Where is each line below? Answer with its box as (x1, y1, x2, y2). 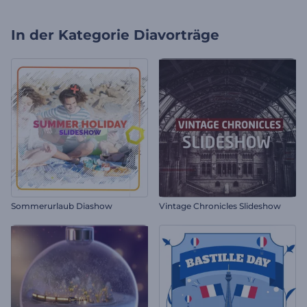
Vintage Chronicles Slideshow (159, 201, 281, 212)
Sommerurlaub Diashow (11, 201, 112, 212)
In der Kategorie (11, 27, 130, 44)
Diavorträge (134, 27, 219, 44)
